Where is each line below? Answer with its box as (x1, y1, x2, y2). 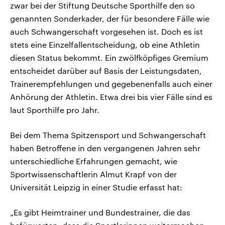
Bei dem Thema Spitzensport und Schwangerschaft (10, 130, 206, 140)
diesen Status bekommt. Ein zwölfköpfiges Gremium (10, 53, 208, 63)
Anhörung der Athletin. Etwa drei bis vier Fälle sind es (10, 92, 212, 102)
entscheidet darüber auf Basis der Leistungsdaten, (10, 66, 202, 76)
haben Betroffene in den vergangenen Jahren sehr (10, 143, 200, 153)
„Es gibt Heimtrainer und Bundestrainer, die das (10, 207, 190, 217)
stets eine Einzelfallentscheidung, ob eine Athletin (10, 40, 200, 50)
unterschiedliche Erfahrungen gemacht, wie (10, 156, 177, 166)
